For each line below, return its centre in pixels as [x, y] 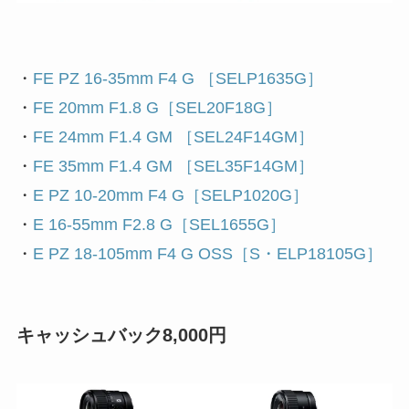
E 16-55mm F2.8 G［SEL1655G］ [159, 225]
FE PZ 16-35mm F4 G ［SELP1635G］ [178, 79]
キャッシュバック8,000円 [121, 335]
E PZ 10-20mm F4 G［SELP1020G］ [170, 196]
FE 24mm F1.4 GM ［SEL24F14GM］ [173, 137]
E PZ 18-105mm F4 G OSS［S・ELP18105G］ [207, 254]
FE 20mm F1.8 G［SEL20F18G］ [157, 108]
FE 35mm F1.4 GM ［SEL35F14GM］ [173, 167]
